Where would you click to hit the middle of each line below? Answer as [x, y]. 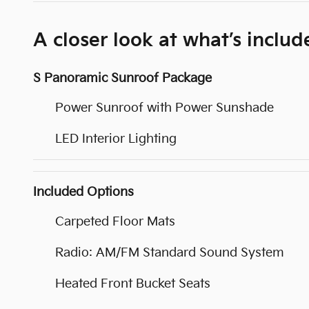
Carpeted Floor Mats [115, 221]
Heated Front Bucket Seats [133, 283]
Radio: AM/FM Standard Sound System [170, 252]
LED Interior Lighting [116, 139]
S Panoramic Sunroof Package [122, 78]
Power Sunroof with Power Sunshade [165, 108]
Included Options [83, 192]
